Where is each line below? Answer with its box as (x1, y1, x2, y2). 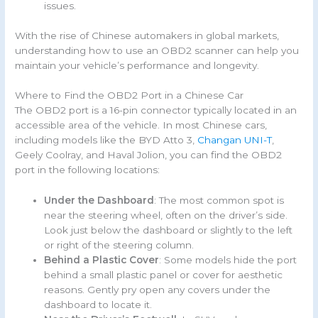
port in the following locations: (15, 164, 160, 176)
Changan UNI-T (197, 134, 273, 146)
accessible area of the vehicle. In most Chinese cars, (15, 119, 268, 131)
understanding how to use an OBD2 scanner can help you (15, 44, 300, 56)
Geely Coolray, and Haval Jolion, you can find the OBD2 (15, 149, 283, 161)
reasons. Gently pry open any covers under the (44, 284, 271, 296)
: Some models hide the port (159, 254, 297, 266)
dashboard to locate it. (44, 299, 153, 311)
